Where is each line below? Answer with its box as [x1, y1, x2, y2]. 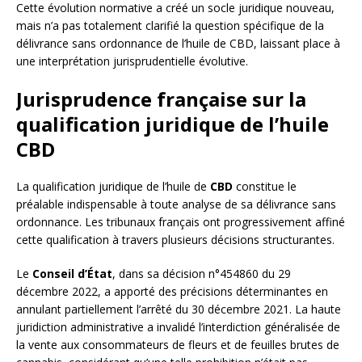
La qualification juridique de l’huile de [16, 179, 210, 195]
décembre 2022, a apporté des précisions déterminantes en [16, 284, 328, 300]
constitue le [233, 179, 297, 195]
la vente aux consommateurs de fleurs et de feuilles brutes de [16, 337, 339, 353]
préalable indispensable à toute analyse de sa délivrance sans [16, 196, 336, 213]
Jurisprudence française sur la [16, 86, 306, 113]
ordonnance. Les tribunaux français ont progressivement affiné [16, 214, 345, 230]
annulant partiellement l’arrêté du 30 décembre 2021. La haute [16, 301, 341, 318]
